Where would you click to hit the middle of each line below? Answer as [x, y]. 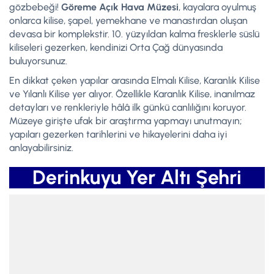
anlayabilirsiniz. [41, 147]
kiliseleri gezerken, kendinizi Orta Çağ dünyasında [116, 47]
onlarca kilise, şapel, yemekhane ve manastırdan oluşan [128, 20]
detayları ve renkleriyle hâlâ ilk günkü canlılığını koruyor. [128, 107]
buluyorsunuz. [38, 61]
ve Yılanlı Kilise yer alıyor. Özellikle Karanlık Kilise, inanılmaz [132, 94]
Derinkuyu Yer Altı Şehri [137, 177]
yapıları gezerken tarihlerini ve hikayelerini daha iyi [118, 134]
